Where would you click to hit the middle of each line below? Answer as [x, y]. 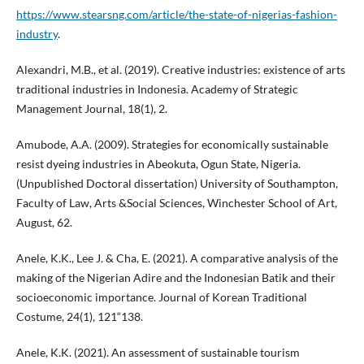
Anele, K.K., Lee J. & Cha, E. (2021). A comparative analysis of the [177, 258]
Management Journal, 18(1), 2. [91, 109]
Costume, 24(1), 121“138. [79, 317]
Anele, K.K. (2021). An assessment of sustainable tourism [158, 353]
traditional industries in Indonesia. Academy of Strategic [157, 89]
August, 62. [44, 223]
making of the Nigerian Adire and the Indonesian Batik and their [175, 278]
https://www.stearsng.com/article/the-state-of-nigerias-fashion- [176, 15]
